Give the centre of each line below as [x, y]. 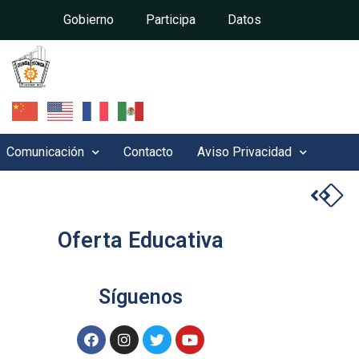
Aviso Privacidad [244, 152]
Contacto [148, 152]
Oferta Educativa [140, 241]
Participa [171, 20]
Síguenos [140, 297]
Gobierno [89, 20]
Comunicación [45, 152]
